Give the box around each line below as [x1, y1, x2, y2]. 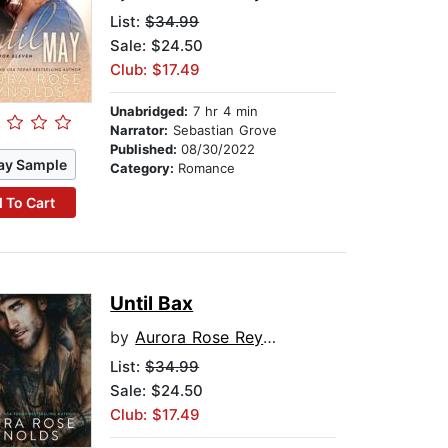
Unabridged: [110, 103, 189, 120]
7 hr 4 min [188, 103, 259, 120]
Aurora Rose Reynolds [135, 327, 264, 348]
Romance [178, 160, 236, 177]
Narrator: [110, 122, 169, 139]
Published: [110, 141, 182, 158]
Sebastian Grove [168, 122, 278, 139]
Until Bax [110, 292, 194, 316]
